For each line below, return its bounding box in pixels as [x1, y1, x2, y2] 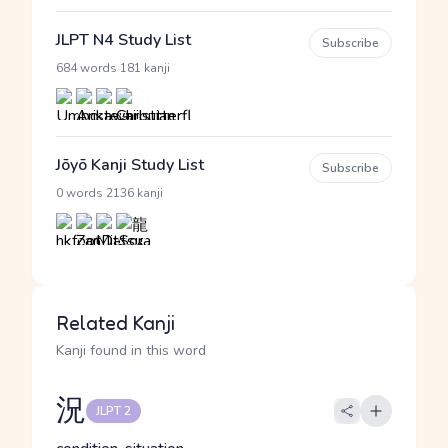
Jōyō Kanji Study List [56, 154, 204, 176]
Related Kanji [56, 311, 175, 335]
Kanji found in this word [56, 341, 206, 360]
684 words [56, 60, 117, 76]
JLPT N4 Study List [56, 29, 191, 51]
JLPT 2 [96, 403, 131, 419]
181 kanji [120, 60, 170, 76]
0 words [56, 185, 103, 201]
